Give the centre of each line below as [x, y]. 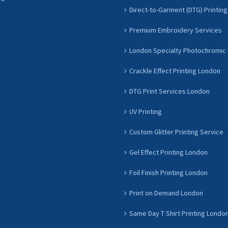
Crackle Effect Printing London [175, 71]
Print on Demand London [166, 193]
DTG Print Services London [169, 91]
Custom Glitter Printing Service [176, 132]
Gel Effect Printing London [168, 152]
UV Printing [146, 111]
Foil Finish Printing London [168, 173]
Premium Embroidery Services [176, 30]
